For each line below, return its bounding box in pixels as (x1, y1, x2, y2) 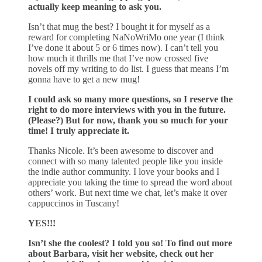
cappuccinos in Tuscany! (28, 198, 119, 208)
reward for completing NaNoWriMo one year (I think (28, 32, 225, 42)
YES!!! (28, 218, 58, 228)
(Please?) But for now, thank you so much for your (28, 115, 228, 125)
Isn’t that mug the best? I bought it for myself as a (28, 21, 210, 32)
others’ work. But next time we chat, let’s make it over (28, 187, 227, 198)
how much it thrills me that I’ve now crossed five (28, 53, 208, 63)
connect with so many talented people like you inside (28, 156, 223, 166)
